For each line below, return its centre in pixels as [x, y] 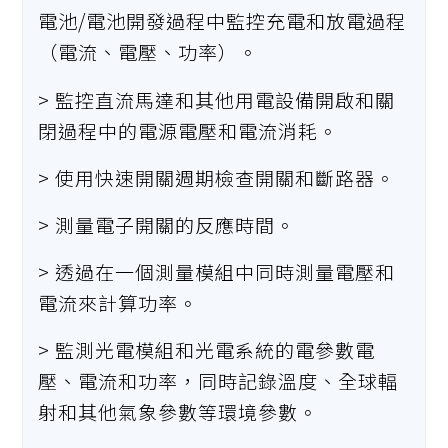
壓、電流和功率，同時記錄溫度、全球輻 [218, 381]
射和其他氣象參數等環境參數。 [178, 412]
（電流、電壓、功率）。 [148, 52]
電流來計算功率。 [118, 302]
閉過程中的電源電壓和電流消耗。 [188, 130]
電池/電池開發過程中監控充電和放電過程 [222, 21]
